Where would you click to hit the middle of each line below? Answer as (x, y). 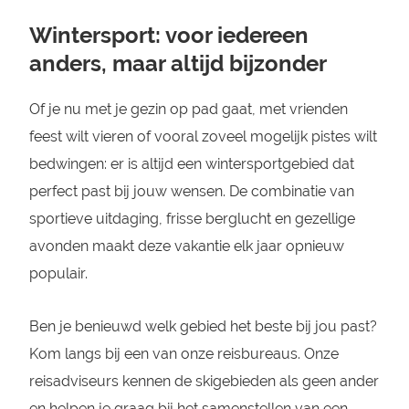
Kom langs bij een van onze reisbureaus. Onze (184, 354)
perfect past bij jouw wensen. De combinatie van (191, 191)
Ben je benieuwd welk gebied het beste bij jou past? (203, 326)
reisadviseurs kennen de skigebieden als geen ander (204, 381)
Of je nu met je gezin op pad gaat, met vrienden (188, 109)
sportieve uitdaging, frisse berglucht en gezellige (192, 219)
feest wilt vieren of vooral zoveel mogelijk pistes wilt (203, 136)
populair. (58, 273)
